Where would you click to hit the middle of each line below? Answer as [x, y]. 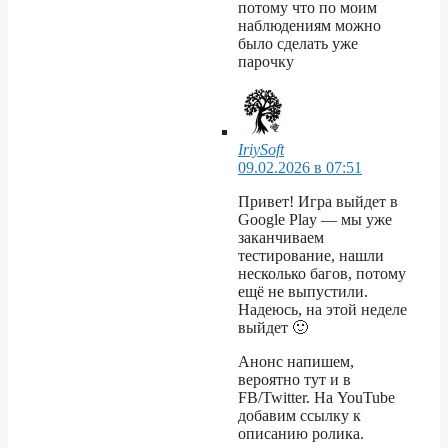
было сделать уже [298, 44]
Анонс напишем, [296, 362]
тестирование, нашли [311, 256]
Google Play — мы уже [315, 220]
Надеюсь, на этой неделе [322, 310]
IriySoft [261, 150]
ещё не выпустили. [303, 292]
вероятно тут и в [294, 380]
